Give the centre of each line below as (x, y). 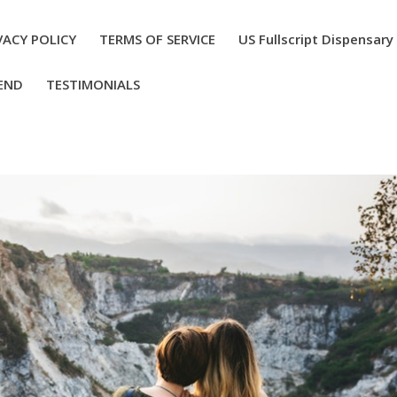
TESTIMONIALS (93, 84)
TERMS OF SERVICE (158, 39)
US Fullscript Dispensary (316, 39)
